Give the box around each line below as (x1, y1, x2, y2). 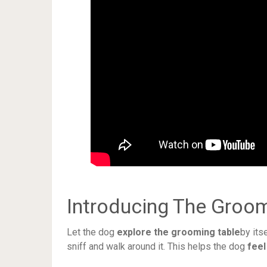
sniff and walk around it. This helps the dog (67, 241, 247, 252)
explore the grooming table (117, 226, 240, 238)
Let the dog (67, 226, 117, 238)
